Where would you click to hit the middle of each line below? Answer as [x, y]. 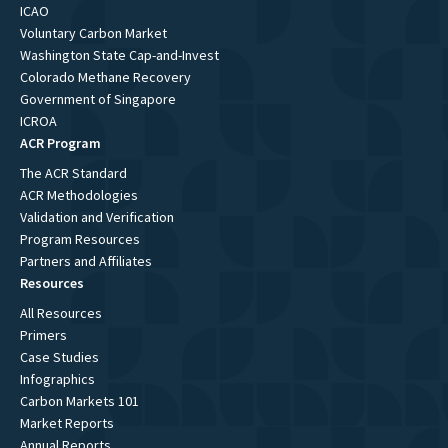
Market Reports [67, 422]
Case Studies [59, 356]
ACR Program [60, 142]
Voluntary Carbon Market [93, 32]
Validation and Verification [97, 216]
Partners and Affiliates [86, 260]
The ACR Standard [73, 172]
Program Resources [80, 238]
